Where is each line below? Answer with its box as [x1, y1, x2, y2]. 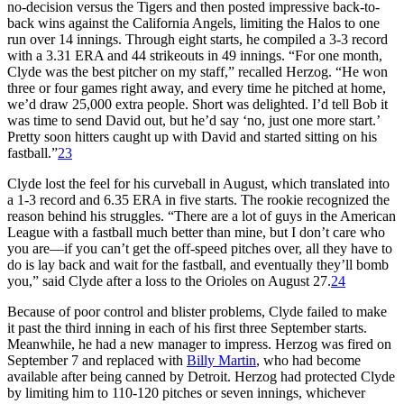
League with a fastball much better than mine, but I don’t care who [7, 224, 385, 240]
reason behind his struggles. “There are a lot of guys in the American [7, 207, 396, 224]
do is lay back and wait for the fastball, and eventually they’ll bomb [7, 256, 389, 272]
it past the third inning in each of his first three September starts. [7, 319, 367, 335]
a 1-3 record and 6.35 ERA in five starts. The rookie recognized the [7, 191, 390, 207]
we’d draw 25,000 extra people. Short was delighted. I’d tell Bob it [7, 96, 388, 112]
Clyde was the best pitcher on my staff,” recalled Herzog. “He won [7, 63, 388, 79]
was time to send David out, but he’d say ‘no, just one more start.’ [7, 112, 380, 128]
